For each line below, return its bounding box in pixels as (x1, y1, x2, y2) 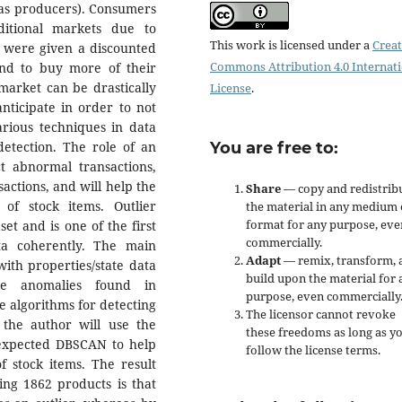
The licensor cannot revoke (246, 306, 396, 322)
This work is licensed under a (210, 37, 372, 53)
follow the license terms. (246, 342, 380, 358)
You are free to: (210, 137, 338, 158)
